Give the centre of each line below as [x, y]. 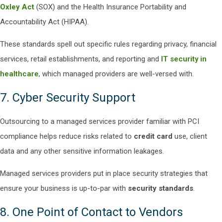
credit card [154, 136]
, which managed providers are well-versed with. [116, 74]
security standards [161, 188]
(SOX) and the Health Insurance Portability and [110, 7]
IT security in [184, 59]
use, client [191, 136]
